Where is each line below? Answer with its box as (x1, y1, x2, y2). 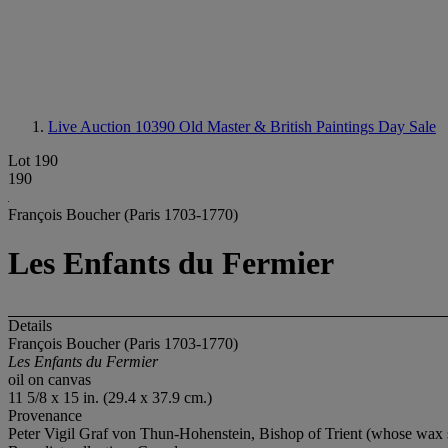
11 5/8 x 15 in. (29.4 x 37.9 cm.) (8, 388, 212, 406)
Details (8, 316, 52, 334)
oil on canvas (8, 370, 91, 388)
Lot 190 (8, 152, 58, 169)
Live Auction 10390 (48, 118, 179, 135)
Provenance (8, 406, 82, 424)
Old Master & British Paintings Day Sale (179, 118, 436, 135)
